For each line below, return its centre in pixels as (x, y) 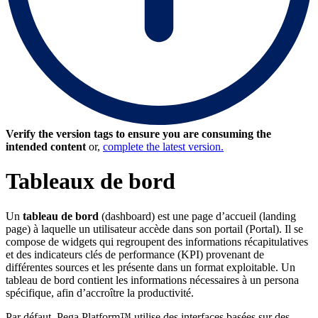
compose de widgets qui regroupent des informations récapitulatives (157, 241)
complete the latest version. (163, 146)
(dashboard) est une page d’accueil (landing (197, 216)
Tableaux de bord (91, 181)
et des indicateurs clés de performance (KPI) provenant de (135, 254)
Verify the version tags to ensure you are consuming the (138, 133)
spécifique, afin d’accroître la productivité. (100, 292)
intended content (46, 146)
